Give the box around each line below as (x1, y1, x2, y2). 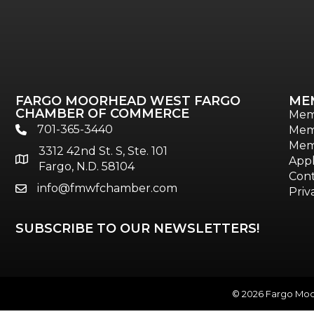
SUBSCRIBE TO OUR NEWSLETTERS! (15, 220, 259, 236)
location (15, 153, 60, 167)
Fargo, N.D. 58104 (39, 159, 135, 173)
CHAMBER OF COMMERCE (15, 105, 189, 121)
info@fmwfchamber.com (37, 181, 177, 195)
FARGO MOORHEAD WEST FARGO (15, 93, 240, 109)
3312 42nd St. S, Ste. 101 (39, 144, 168, 158)
